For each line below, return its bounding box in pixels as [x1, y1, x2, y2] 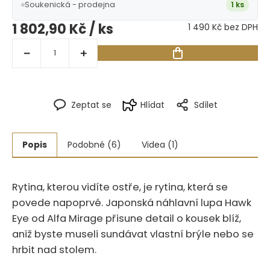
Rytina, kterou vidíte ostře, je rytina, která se [12, 180, 228, 194]
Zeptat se [71, 98, 111, 111]
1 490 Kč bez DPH [188, 20, 258, 33]
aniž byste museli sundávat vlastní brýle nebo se [12, 227, 254, 241]
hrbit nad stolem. [12, 242, 96, 257]
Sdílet [193, 98, 218, 111]
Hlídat [140, 98, 165, 111]
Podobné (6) [67, 138, 121, 151]
